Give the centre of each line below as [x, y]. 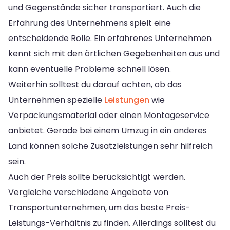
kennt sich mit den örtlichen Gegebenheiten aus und [114, 53]
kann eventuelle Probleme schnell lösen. [90, 69]
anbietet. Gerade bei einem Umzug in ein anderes [108, 130]
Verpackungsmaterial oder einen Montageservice [109, 115]
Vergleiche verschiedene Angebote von [88, 192]
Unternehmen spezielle [56, 100]
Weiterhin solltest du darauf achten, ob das [95, 84]
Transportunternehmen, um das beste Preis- [99, 207]
